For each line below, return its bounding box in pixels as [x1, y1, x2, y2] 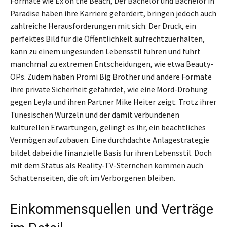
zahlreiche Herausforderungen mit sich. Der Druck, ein [10, 21, 196, 31]
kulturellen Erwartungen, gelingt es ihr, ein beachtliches [10, 122, 206, 133]
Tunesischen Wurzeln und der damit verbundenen [10, 109, 179, 120]
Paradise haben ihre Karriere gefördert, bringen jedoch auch [10, 8, 216, 19]
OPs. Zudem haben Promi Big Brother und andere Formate [10, 71, 212, 82]
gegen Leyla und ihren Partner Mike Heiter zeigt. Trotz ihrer [10, 97, 216, 107]
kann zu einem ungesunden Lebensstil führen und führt [10, 46, 201, 57]
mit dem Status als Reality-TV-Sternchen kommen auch [10, 160, 203, 171]
